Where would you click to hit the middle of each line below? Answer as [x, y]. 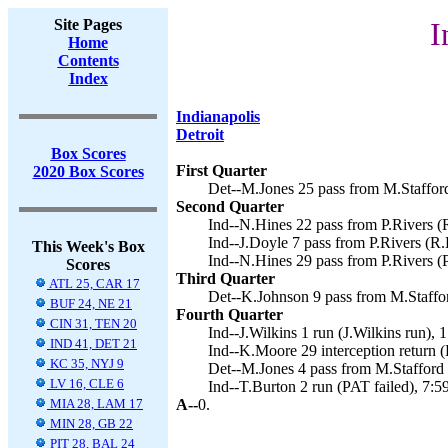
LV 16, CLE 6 [85, 383]
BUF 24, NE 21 [89, 303]
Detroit [200, 134]
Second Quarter [230, 206]
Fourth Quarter [229, 314]
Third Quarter [225, 278]
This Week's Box [88, 246]
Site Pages [88, 24]
